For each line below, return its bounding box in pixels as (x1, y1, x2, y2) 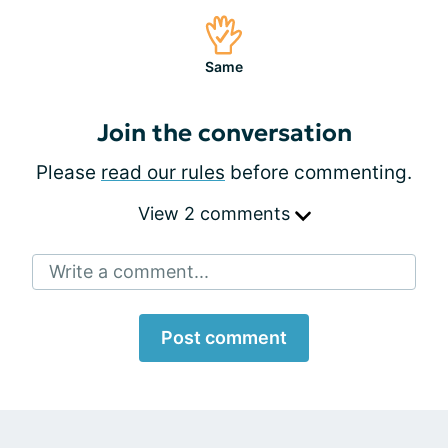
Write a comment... (49, 261, 209, 282)
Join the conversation (96, 118, 352, 148)
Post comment (161, 327, 287, 348)
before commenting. (225, 161, 412, 184)
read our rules (101, 161, 225, 184)
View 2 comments (137, 203, 295, 224)
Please (36, 161, 101, 184)
